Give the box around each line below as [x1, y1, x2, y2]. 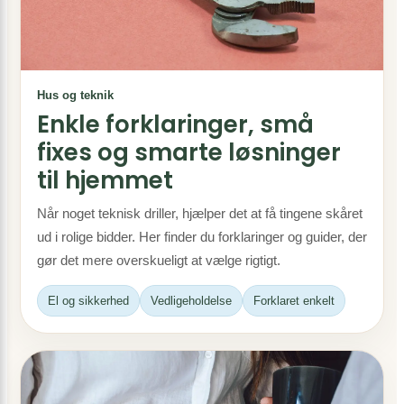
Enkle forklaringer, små [37, 108, 314, 141]
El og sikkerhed [48, 294, 129, 308]
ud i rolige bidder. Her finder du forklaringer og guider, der [37, 229, 367, 244]
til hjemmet [37, 164, 173, 197]
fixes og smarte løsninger [37, 136, 341, 169]
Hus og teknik [37, 88, 114, 102]
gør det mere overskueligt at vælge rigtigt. [37, 252, 280, 268]
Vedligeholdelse [151, 294, 232, 308]
